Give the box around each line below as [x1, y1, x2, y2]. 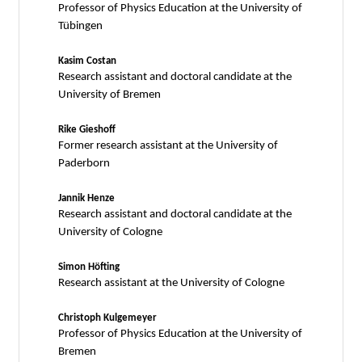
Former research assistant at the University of [58, 139, 278, 152]
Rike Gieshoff [58, 124, 116, 135]
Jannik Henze [58, 192, 115, 204]
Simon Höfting [58, 261, 120, 272]
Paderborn [58, 157, 110, 170]
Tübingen [58, 19, 103, 32]
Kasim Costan [58, 55, 116, 66]
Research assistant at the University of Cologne [58, 276, 284, 289]
